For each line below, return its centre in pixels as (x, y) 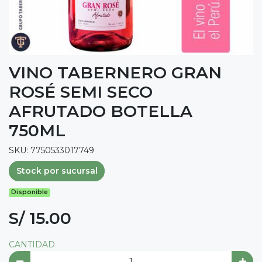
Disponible (30, 192)
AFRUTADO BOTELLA (101, 111)
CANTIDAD (32, 245)
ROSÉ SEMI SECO (81, 92)
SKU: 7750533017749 (51, 150)
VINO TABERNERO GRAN (115, 72)
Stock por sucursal (57, 171)
